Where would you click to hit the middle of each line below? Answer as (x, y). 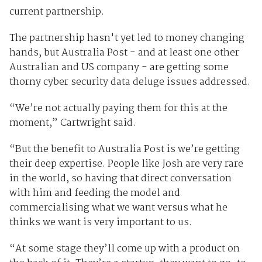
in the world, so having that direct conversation (120, 178)
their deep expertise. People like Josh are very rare (126, 164)
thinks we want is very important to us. (101, 222)
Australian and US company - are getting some (119, 67)
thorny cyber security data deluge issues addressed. (130, 82)
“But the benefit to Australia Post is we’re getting (124, 149)
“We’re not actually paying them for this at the (118, 108)
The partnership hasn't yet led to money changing (127, 38)
